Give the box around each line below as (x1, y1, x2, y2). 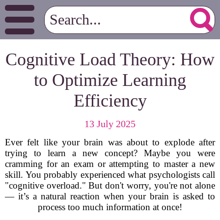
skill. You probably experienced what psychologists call (5, 169, 215, 180)
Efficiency (73, 91, 147, 110)
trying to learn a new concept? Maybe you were (5, 148, 215, 158)
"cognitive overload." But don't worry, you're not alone (5, 180, 215, 191)
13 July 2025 (84, 118, 136, 129)
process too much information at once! (38, 202, 182, 212)
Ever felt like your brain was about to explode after (5, 137, 215, 147)
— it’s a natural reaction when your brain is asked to (5, 191, 215, 201)
